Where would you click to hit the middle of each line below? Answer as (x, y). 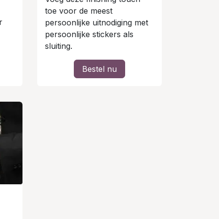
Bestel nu (99, 69)
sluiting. (59, 46)
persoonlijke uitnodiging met (97, 23)
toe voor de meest (79, 11)
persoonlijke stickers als (89, 34)
